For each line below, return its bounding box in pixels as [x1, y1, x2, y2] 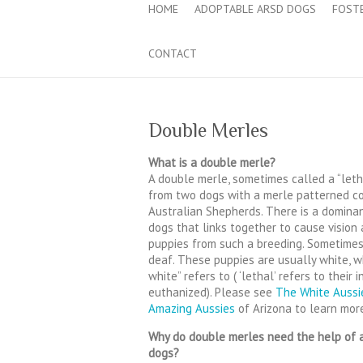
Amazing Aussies [148, 300, 235, 316]
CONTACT [148, 45, 197, 61]
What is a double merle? [148, 154, 275, 170]
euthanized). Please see [148, 284, 275, 300]
